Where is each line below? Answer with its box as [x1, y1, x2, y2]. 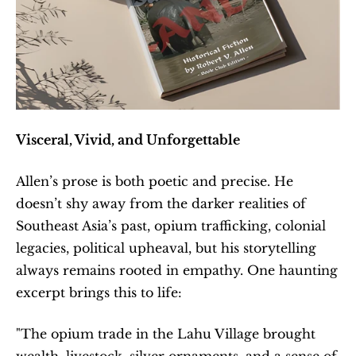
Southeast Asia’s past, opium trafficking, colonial [16, 217, 326, 234]
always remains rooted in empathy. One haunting [16, 261, 338, 278]
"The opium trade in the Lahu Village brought [16, 325, 315, 342]
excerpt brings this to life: [16, 284, 182, 300]
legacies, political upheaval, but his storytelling [16, 239, 316, 256]
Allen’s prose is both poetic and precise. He [16, 172, 293, 189]
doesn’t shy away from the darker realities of [16, 195, 306, 211]
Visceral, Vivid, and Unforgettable [16, 131, 240, 148]
